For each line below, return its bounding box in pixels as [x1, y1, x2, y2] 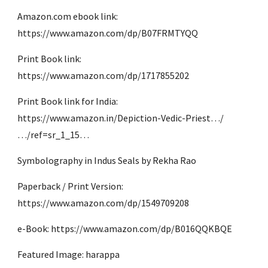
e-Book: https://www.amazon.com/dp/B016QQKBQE [17, 222, 233, 234]
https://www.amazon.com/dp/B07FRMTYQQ [17, 26, 199, 39]
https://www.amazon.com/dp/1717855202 [17, 69, 190, 81]
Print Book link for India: [17, 95, 118, 107]
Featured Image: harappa [17, 248, 120, 260]
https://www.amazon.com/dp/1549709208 [17, 196, 190, 209]
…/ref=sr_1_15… [17, 128, 90, 141]
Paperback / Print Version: [17, 179, 124, 192]
